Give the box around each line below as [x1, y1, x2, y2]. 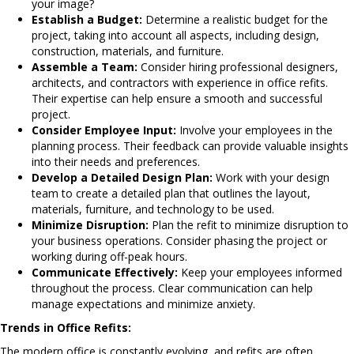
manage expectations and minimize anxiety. [32, 296, 255, 311]
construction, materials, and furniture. [32, 43, 224, 58]
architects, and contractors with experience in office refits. [32, 74, 328, 90]
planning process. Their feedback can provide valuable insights [32, 137, 348, 153]
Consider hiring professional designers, [137, 58, 338, 74]
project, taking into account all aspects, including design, [32, 27, 319, 43]
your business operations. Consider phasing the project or [32, 232, 327, 248]
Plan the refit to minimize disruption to [149, 217, 348, 232]
